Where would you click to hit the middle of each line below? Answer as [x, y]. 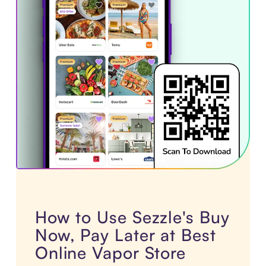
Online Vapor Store [110, 253]
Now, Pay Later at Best [125, 235]
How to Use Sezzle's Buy [132, 217]
